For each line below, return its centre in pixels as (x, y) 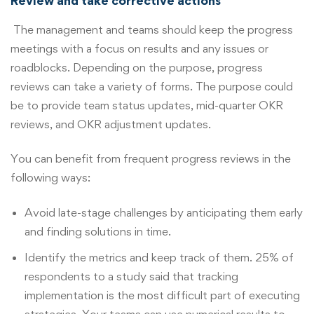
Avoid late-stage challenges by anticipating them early (164, 212)
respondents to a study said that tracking (131, 276)
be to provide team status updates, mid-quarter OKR (147, 105)
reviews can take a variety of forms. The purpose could (152, 86)
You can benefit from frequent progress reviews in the (151, 159)
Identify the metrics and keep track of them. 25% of (159, 257)
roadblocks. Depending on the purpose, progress (137, 67)
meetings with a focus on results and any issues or (139, 48)
